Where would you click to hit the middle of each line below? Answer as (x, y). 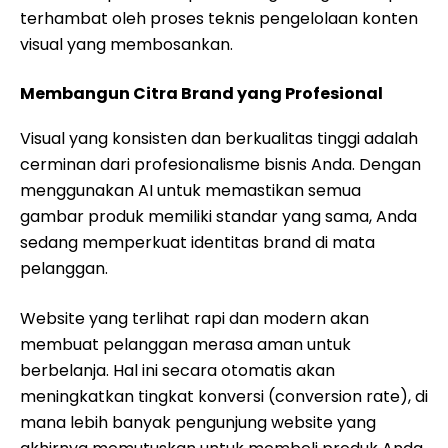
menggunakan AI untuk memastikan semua (190, 190)
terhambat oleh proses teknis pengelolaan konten (219, 18)
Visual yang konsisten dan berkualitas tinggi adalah (219, 138)
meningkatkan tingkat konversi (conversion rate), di (224, 396)
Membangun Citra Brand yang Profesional (201, 93)
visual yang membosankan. (126, 44)
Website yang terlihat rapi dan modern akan (194, 318)
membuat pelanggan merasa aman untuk (185, 344)
